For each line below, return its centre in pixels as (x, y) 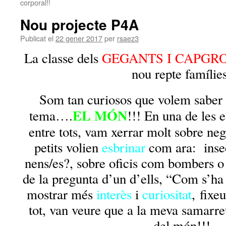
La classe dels (61, 58)
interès (114, 194)
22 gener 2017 (79, 38)
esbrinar (124, 147)
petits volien (68, 147)
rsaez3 (128, 38)
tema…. (51, 116)
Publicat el (37, 38)
